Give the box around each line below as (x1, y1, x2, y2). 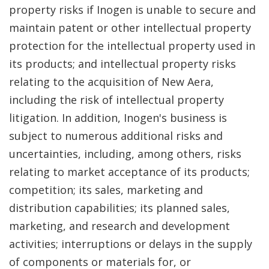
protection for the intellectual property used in (9, 38, 255, 53)
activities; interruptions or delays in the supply (9, 237, 252, 251)
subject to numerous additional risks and (9, 128, 223, 143)
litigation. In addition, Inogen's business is (9, 110, 227, 125)
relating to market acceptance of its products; (9, 165, 250, 179)
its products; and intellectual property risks (9, 56, 236, 71)
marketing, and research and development (9, 219, 230, 233)
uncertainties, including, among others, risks (9, 147, 241, 161)
